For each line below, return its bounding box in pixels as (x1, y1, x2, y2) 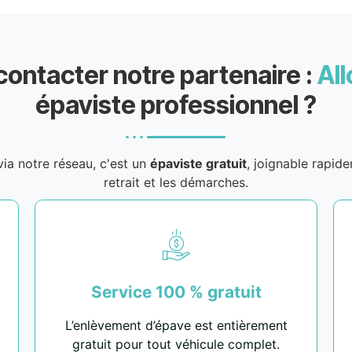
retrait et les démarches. (104, 174, 248, 191)
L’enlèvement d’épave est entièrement (64, 317, 288, 334)
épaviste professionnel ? (35, 90, 317, 121)
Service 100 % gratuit (90, 282, 262, 302)
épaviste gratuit (149, 156, 247, 172)
